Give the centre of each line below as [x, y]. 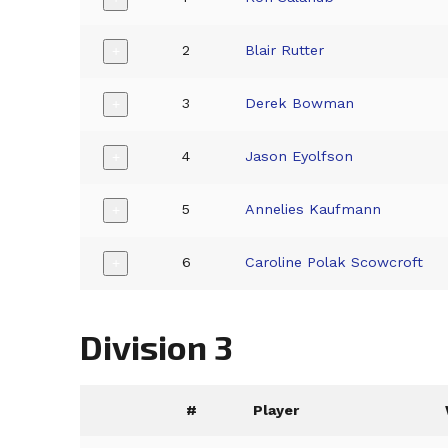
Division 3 [156, 346]
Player [276, 409]
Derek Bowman [300, 102]
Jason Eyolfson [299, 155]
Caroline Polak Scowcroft [334, 261]
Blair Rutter [285, 49]
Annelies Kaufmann [313, 208]
